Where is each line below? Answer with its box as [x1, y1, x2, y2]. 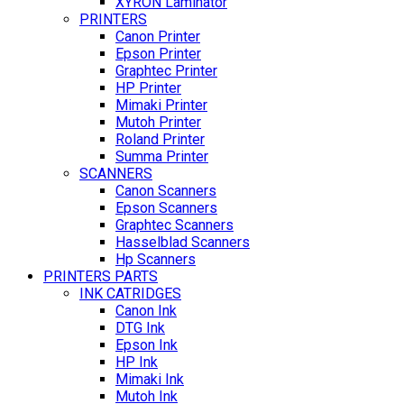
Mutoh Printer [115, 114, 201, 132]
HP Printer [115, 79, 181, 97]
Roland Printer [115, 131, 205, 149]
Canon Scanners [115, 182, 216, 200]
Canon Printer [115, 28, 200, 46]
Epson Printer [115, 45, 201, 63]
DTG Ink [115, 319, 165, 337]
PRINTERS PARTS [43, 268, 158, 286]
